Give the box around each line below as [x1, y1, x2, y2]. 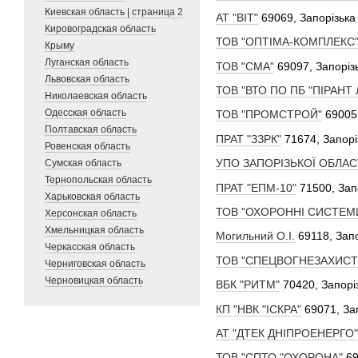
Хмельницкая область [45, 225, 144, 236]
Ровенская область [45, 141, 130, 152]
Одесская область [45, 107, 126, 118]
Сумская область [45, 157, 121, 169]
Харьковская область [45, 191, 140, 202]
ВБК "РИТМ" [216, 278, 280, 292]
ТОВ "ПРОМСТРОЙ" [216, 108, 322, 121]
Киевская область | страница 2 [45, 6, 183, 18]
